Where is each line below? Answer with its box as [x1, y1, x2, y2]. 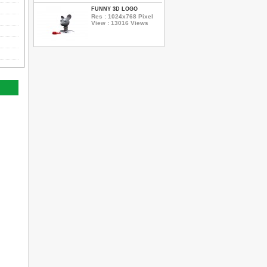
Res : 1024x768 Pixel [91, 13, 153, 20]
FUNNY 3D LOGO [91, 6, 138, 12]
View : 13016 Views [91, 19, 148, 26]
